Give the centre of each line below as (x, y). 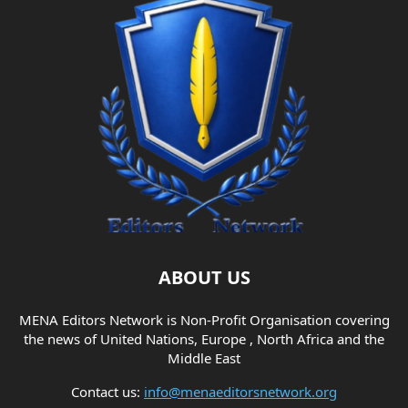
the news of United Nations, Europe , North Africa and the (204, 338)
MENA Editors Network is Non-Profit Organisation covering (204, 319)
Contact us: (107, 391)
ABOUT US (204, 277)
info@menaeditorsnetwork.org (240, 391)
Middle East (204, 357)
